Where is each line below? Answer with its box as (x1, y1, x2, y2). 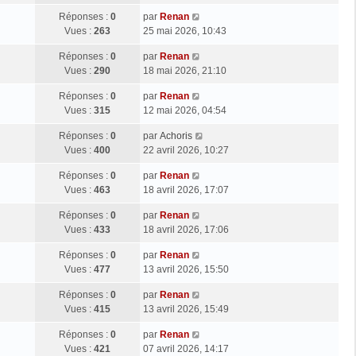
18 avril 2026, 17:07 (143, 184, 229, 195)
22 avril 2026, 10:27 (143, 144, 229, 156)
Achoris (160, 130, 192, 141)
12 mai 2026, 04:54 (143, 104, 226, 116)
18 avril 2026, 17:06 (143, 223, 229, 235)
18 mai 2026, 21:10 (143, 64, 226, 76)
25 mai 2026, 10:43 (143, 25, 226, 37)
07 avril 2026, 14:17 (143, 342, 229, 354)
